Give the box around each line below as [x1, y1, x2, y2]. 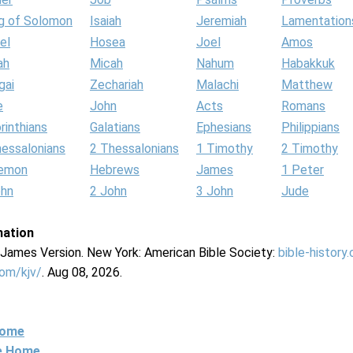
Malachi [196, 77, 239, 92]
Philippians [281, 120, 340, 135]
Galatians [90, 120, 140, 135]
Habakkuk [281, 56, 335, 71]
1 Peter [281, 162, 324, 177]
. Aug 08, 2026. [42, 265, 122, 280]
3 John [196, 184, 233, 199]
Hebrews [90, 162, 139, 177]
